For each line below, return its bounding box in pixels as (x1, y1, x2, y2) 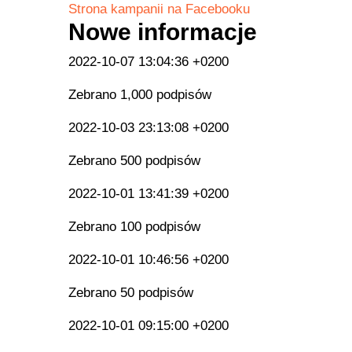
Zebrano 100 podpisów (68, 219, 200, 235)
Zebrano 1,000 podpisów (68, 87, 211, 103)
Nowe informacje (68, 19, 257, 46)
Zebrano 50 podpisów (68, 285, 193, 301)
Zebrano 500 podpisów (68, 153, 200, 169)
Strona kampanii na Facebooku (68, 2, 250, 17)
